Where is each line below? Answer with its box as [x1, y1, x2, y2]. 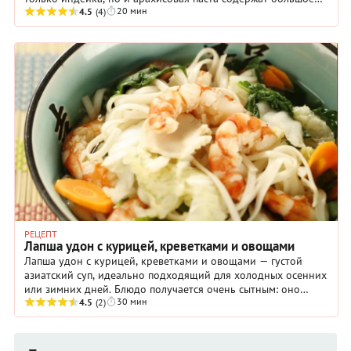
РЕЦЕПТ [24, 228, 57, 240]
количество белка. [24, 5, 114, 20]
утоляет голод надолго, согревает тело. [24, 296, 217, 310]
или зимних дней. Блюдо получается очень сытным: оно [24, 282, 300, 296]
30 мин [117, 295, 147, 307]
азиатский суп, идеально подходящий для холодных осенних [24, 268, 327, 282]
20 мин [117, 4, 147, 16]
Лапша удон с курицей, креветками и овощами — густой [24, 254, 302, 268]
